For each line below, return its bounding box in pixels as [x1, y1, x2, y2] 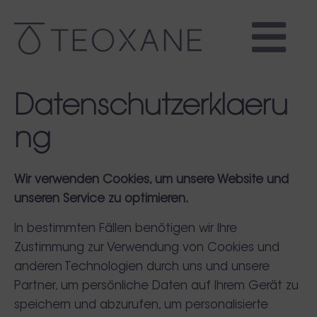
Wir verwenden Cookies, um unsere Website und [14, 174, 289, 186]
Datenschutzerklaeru [14, 93, 288, 122]
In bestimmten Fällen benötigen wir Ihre [14, 223, 237, 235]
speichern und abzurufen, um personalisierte [14, 299, 268, 311]
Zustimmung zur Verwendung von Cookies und [14, 242, 279, 254]
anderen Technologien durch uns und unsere [14, 261, 270, 273]
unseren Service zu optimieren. [14, 193, 189, 205]
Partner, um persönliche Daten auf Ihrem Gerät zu [14, 280, 299, 292]
